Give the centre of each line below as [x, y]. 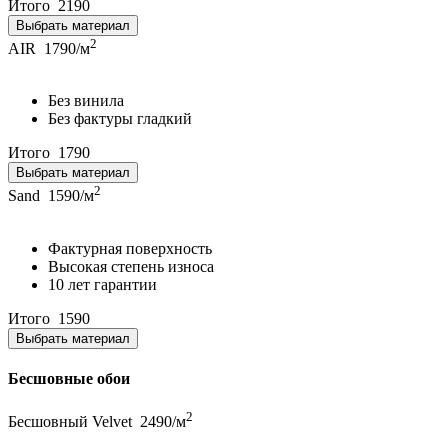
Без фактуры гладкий [120, 119]
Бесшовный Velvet [72, 422]
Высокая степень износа [131, 266]
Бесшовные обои [69, 379]
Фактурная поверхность [130, 248]
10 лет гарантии [102, 284]
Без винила [86, 101]
